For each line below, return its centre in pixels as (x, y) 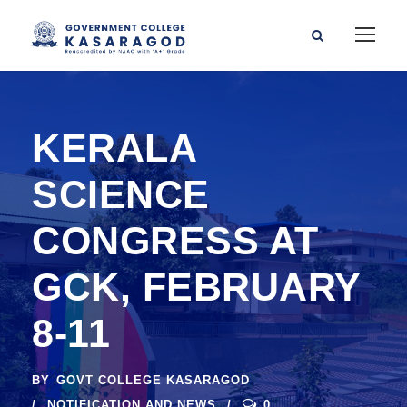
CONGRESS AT (175, 240)
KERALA (114, 148)
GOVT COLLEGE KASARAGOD (153, 380)
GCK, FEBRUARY (196, 287)
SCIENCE (121, 194)
